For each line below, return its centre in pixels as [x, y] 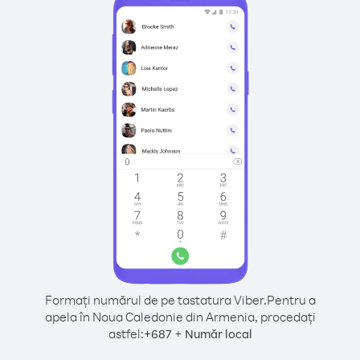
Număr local [218, 334]
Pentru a [291, 300]
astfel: [126, 333]
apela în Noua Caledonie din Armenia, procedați [180, 317]
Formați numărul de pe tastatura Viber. [155, 300]
